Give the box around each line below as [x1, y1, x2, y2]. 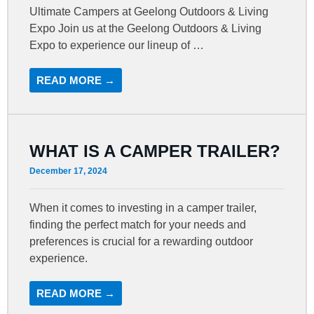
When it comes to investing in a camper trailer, [29, 201, 257, 214]
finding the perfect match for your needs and [29, 218, 247, 231]
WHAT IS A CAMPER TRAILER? [29, 141, 281, 161]
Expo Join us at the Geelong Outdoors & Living [29, 22, 262, 34]
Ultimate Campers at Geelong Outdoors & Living [29, 5, 269, 18]
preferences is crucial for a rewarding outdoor [29, 235, 254, 247]
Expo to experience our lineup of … [29, 39, 205, 51]
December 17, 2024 [29, 165, 108, 176]
